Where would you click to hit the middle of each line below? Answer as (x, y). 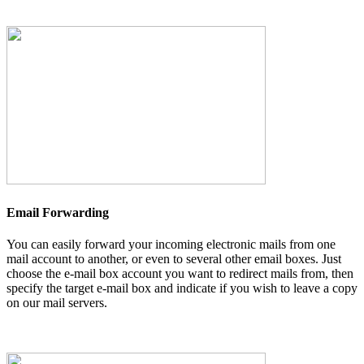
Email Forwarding (58, 212)
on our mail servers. (57, 302)
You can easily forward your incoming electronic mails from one (171, 244)
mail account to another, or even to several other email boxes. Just (174, 258)
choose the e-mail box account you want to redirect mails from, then (180, 273)
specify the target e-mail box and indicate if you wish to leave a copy (182, 288)
